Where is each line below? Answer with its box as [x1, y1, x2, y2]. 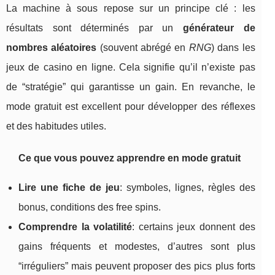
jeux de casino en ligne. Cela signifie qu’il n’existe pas [6, 61, 255, 72]
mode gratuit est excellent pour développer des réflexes [6, 101, 255, 112]
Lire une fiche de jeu [18, 182, 120, 193]
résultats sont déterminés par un [6, 22, 183, 33]
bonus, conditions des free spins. [18, 201, 161, 212]
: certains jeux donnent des [132, 221, 255, 232]
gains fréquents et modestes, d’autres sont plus [18, 241, 255, 252]
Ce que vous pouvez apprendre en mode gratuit [18, 152, 241, 163]
